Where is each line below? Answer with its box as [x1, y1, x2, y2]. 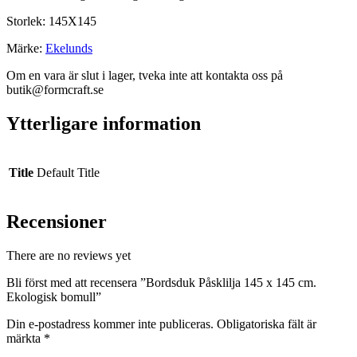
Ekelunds [45, 41, 92, 56]
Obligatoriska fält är [217, 317, 316, 331]
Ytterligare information [6, 113, 201, 135]
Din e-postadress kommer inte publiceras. [6, 317, 214, 331]
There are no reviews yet [6, 249, 131, 263]
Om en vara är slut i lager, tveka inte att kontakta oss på [6, 69, 283, 83]
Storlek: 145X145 [6, 14, 96, 29]
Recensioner [6, 211, 107, 233]
